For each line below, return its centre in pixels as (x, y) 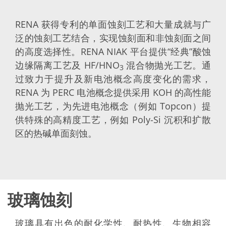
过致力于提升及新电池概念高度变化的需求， (113, 78)
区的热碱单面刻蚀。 (56, 133)
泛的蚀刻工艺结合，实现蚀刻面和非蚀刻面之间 (113, 38)
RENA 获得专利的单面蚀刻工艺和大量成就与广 (113, 24)
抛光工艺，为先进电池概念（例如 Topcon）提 (113, 106)
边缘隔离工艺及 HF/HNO (67, 65)
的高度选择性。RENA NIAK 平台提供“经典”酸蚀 (113, 51)
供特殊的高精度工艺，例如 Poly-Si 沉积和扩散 (113, 119)
